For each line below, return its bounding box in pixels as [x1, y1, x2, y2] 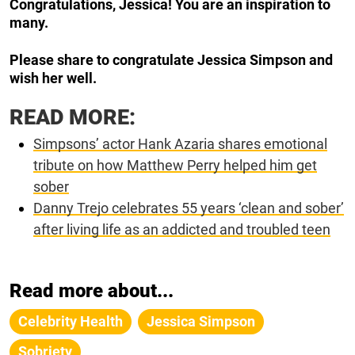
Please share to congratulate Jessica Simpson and [10, 51, 333, 68]
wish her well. [10, 69, 97, 86]
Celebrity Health [18, 312, 123, 330]
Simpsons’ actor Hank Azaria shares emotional [33, 135, 327, 152]
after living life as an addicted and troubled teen [33, 220, 330, 238]
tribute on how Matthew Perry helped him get [33, 156, 317, 174]
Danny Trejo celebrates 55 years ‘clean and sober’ [33, 199, 344, 216]
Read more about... [10, 279, 174, 302]
